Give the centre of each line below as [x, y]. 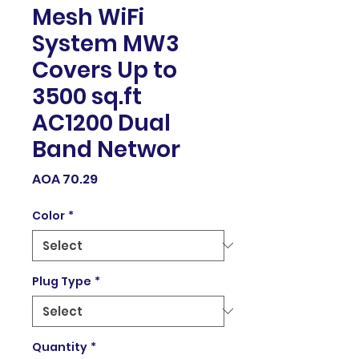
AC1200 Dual [101, 123]
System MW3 [106, 43]
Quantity [60, 347]
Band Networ [106, 149]
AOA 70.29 [65, 179]
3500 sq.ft [87, 96]
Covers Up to [105, 70]
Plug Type [62, 281]
